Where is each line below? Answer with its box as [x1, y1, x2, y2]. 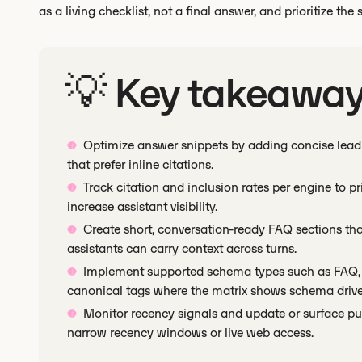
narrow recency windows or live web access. [67, 325, 314, 340]
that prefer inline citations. [67, 157, 213, 172]
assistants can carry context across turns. [67, 241, 297, 256]
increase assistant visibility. [67, 199, 217, 214]
